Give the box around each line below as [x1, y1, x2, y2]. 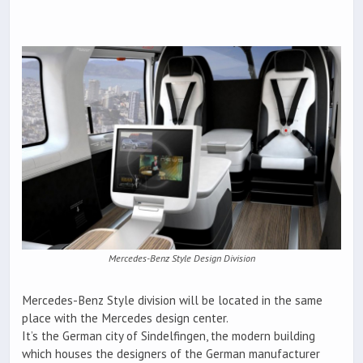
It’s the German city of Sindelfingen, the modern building [22, 327, 315, 344]
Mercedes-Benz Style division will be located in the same [22, 292, 322, 308]
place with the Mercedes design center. [22, 310, 228, 326]
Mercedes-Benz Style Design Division [108, 251, 255, 264]
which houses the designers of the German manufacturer [22, 345, 320, 361]
